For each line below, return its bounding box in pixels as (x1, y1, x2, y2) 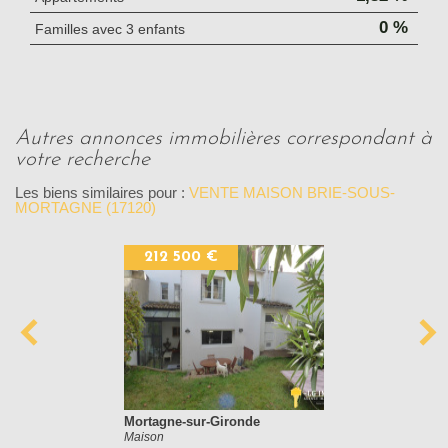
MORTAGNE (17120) (15, 199, 156, 217)
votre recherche (15, 149, 150, 171)
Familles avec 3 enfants (35, 21, 185, 38)
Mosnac (201, 415, 239, 430)
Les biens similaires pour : (15, 184, 189, 202)
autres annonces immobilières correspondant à (15, 128, 30, 150)
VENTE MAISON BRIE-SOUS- (189, 184, 395, 202)
